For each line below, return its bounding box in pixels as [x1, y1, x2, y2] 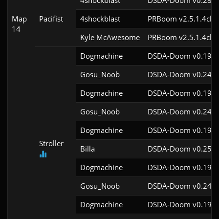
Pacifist [39, 14, 63, 24]
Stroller [39, 138, 64, 149]
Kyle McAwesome [80, 32, 140, 43]
